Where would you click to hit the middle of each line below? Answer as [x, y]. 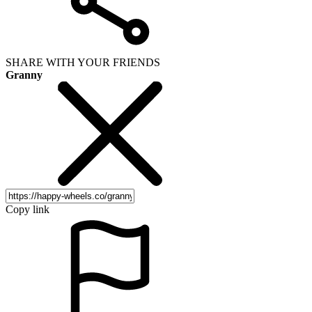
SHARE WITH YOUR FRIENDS [83, 62]
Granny [24, 75]
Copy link [28, 209]
